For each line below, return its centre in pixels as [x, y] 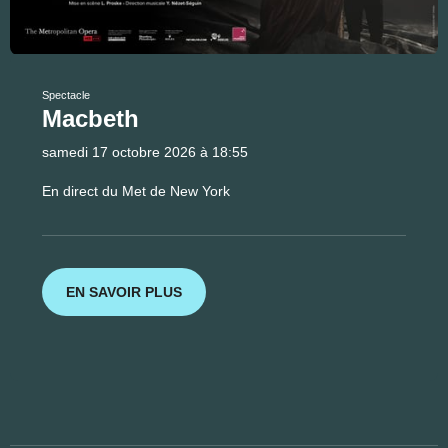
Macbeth [90, 118]
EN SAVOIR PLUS [124, 291]
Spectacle [66, 95]
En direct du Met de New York [136, 191]
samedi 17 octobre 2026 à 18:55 [145, 152]
